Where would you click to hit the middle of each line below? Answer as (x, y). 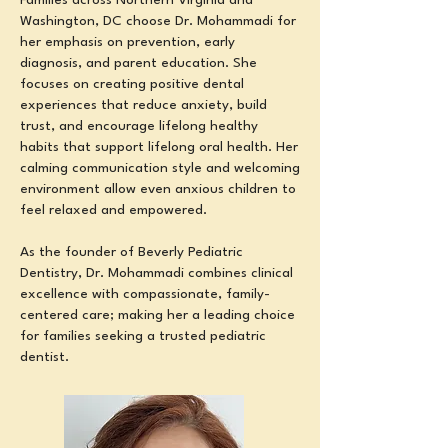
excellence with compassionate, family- (145, 294)
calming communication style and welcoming (160, 168)
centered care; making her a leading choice (157, 315)
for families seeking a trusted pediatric (143, 336)
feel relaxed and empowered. (113, 210)
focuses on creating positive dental (132, 84)
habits (41, 147)
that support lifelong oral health (165, 147)
